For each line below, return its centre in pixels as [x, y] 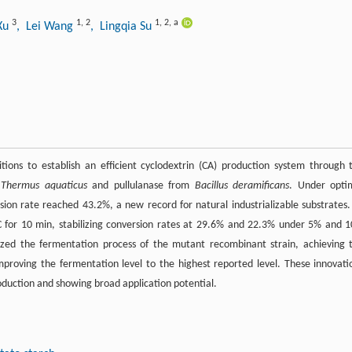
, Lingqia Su [123, 27]
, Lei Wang [46, 27]
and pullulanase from [141, 186]
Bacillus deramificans [242, 186]
